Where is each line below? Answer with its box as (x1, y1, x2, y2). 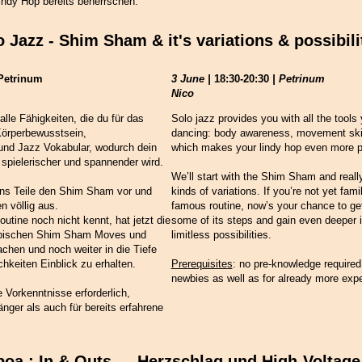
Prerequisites (170, 258, 233, 271)
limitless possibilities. (170, 229, 271, 242)
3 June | (170, 73, 214, 86)
